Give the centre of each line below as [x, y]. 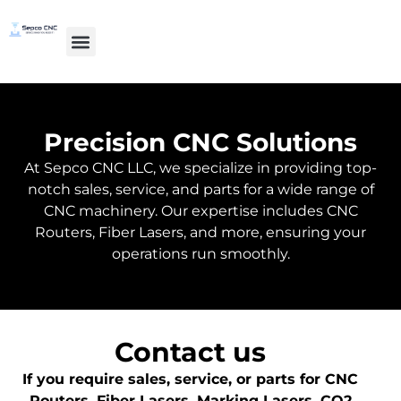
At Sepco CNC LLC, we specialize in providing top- [200, 168]
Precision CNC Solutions [200, 142]
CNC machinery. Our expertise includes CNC [200, 211]
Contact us [191, 352]
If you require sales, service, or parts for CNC [191, 379]
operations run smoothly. [200, 254]
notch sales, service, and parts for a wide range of [200, 189]
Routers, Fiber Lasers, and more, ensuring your [200, 232]
